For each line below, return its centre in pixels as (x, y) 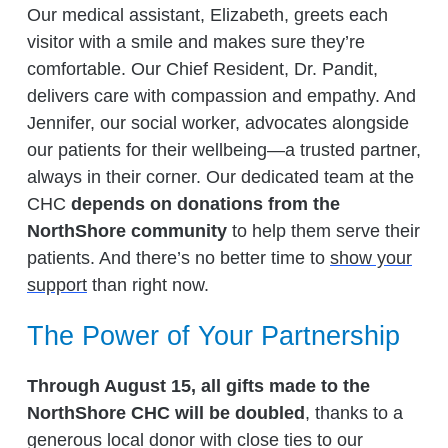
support (57, 285)
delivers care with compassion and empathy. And (221, 96)
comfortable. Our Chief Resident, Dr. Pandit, (202, 69)
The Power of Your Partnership (213, 335)
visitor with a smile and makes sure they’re (196, 42)
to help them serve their (323, 231)
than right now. (148, 285)
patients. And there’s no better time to (178, 258)
